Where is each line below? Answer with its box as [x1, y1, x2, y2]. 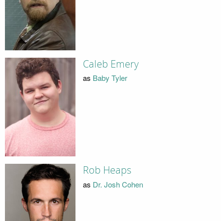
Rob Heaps [82, 164, 131, 177]
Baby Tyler [92, 73, 127, 83]
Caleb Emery [82, 58, 139, 70]
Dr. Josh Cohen [92, 179, 143, 189]
